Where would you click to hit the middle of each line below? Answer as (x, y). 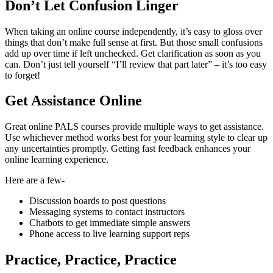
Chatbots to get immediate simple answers (110, 223)
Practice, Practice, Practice (91, 260)
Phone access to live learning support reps (109, 234)
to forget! (23, 75)
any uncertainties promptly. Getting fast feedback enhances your (128, 149)
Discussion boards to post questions (97, 201)
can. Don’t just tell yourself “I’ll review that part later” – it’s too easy (136, 64)
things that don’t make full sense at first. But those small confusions (134, 42)
